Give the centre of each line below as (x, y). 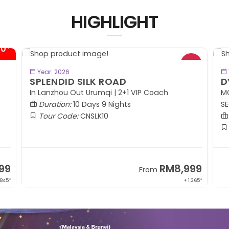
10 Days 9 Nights (101, 105)
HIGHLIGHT (114, 22)
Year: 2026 (53, 72)
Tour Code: (59, 116)
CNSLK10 (94, 116)
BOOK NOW (114, 71)
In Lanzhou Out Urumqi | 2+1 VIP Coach (100, 93)
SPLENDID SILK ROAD (78, 82)
